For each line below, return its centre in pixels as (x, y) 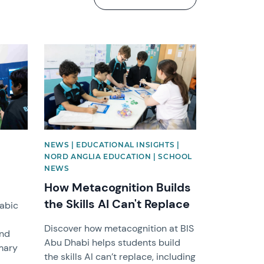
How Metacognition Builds (118, 187)
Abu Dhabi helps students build (113, 242)
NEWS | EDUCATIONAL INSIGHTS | (112, 144)
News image (70, 49)
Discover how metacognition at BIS (119, 228)
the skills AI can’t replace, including (120, 256)
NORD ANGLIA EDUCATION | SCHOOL (118, 156)
